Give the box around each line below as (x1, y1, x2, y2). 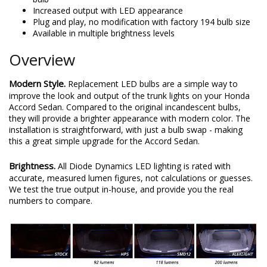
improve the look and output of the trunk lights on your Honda (9, 89, 250, 101)
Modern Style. (9, 77, 68, 89)
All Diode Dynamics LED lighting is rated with (58, 160, 231, 172)
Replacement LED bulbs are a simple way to (68, 77, 238, 89)
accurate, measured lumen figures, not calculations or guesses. (9, 172, 253, 184)
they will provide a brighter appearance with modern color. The (9, 112, 250, 124)
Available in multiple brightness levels (33, 27, 175, 39)
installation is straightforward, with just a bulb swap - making (9, 123, 243, 135)
